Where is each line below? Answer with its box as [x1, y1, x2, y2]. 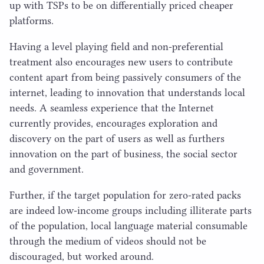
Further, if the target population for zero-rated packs [9, 189, 241, 201]
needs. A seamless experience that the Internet [9, 101, 214, 114]
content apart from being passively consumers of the [9, 71, 241, 83]
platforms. [9, 14, 54, 27]
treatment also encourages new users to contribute [9, 55, 233, 68]
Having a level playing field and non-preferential [9, 40, 223, 52]
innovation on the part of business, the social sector [9, 147, 237, 160]
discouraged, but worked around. [9, 250, 154, 262]
